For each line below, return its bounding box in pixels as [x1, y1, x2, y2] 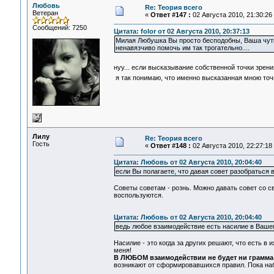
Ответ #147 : [150, 11, 191, 18]
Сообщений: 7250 [32, 24, 87, 31]
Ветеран [32, 9, 58, 17]
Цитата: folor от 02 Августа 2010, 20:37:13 [113, 28, 250, 35]
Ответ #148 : [150, 142, 191, 149]
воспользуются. [113, 191, 163, 199]
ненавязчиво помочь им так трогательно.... [115, 44, 250, 52]
